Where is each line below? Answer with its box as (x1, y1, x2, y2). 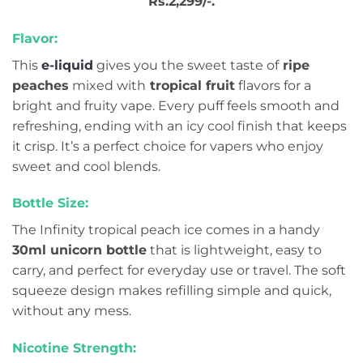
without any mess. (12, 303, 131, 319)
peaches (12, 77, 69, 93)
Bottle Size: (12, 195, 88, 211)
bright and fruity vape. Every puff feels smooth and (12, 97, 340, 113)
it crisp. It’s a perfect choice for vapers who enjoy (12, 138, 323, 154)
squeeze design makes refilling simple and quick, (12, 283, 331, 299)
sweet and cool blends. (12, 158, 160, 174)
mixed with (69, 77, 146, 93)
